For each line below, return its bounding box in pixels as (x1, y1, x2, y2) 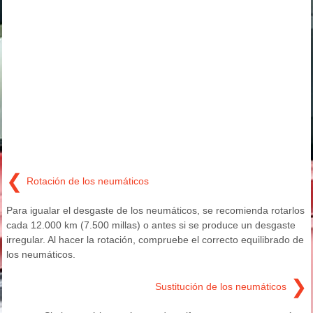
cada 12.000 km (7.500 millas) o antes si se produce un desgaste (6, 219, 296, 231)
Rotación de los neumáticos (27, 175, 149, 187)
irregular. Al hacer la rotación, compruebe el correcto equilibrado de (6, 234, 304, 245)
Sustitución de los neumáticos (155, 280, 286, 292)
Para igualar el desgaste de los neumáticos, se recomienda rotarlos (6, 205, 305, 216)
